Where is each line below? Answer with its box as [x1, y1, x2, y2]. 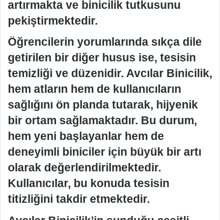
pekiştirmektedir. [8, 14, 98, 27]
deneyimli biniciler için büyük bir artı [8, 145, 201, 158]
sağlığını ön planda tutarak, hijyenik [8, 98, 198, 111]
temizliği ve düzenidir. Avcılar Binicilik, [8, 67, 212, 80]
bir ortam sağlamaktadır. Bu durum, [8, 114, 197, 127]
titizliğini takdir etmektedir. [8, 192, 150, 205]
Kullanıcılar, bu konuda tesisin [8, 177, 169, 190]
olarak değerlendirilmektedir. [8, 161, 161, 174]
